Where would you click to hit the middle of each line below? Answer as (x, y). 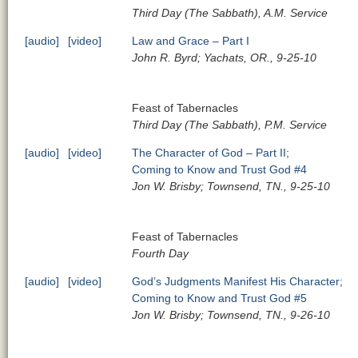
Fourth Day (161, 253)
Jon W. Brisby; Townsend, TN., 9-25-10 (231, 186)
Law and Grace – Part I (191, 40)
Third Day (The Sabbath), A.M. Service (230, 12)
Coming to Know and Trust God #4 (220, 169)
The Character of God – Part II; (211, 152)
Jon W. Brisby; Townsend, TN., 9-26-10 (231, 314)
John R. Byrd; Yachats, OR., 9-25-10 (225, 57)
